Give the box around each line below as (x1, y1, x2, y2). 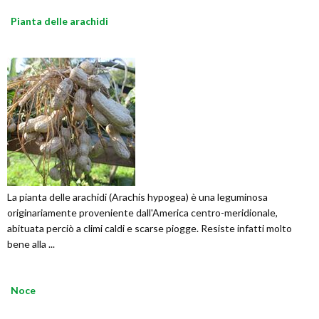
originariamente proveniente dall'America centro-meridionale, (7, 206, 278, 219)
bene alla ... (7, 238, 55, 251)
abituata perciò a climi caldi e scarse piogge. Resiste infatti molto (7, 222, 292, 235)
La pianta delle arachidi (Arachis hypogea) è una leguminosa (7, 191, 268, 204)
